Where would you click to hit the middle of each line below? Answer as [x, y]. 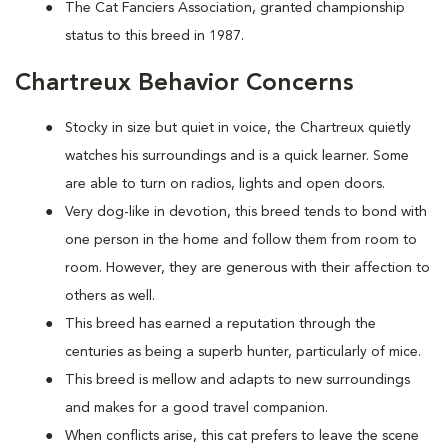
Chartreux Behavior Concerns [184, 83]
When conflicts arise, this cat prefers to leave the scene [242, 435]
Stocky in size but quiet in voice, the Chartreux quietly [238, 127]
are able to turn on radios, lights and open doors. [225, 183]
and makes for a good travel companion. [196, 407]
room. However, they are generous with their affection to [247, 267]
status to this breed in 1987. [154, 35]
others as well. [110, 295]
